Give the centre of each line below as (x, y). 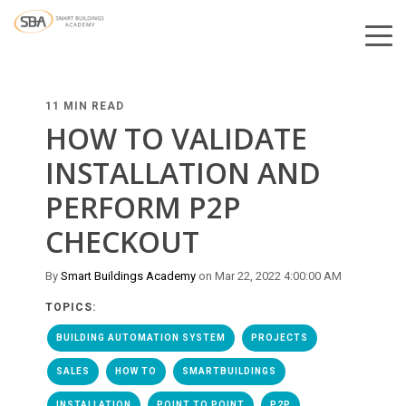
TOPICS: (71, 307)
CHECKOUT (122, 242)
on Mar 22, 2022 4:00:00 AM (269, 276)
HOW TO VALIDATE (176, 138)
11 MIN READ (85, 106)
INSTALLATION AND (183, 173)
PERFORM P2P (143, 207)
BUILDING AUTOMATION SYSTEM (141, 338)
